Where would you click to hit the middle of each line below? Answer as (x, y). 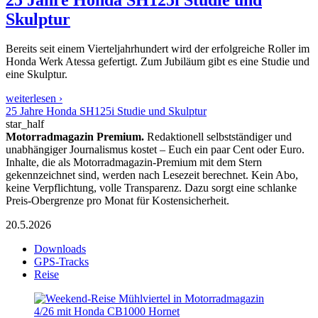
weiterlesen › (34, 99)
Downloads (60, 249)
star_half (25, 124)
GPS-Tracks (61, 262)
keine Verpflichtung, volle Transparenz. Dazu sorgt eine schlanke (151, 188)
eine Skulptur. (37, 75)
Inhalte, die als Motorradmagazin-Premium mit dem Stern (134, 163)
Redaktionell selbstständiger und (218, 137)
